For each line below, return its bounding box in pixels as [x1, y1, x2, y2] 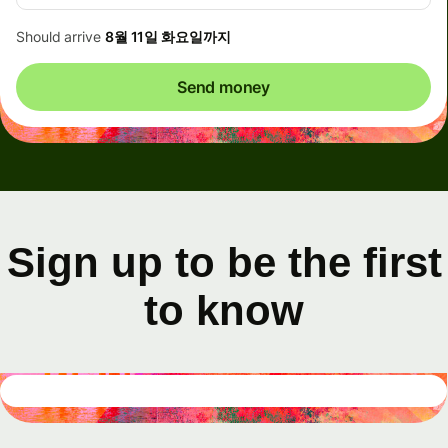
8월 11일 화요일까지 [104, 28, 231, 46]
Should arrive [16, 28, 105, 46]
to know [144, 287, 304, 335]
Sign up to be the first [6, 239, 442, 287]
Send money [176, 77, 271, 98]
